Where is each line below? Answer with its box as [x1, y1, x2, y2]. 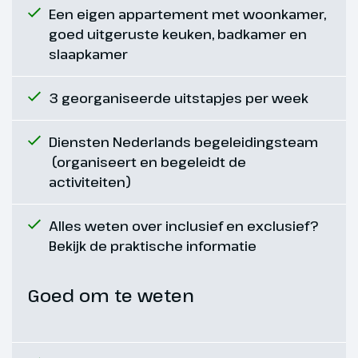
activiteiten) [49, 173, 131, 192]
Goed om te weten [28, 283, 194, 308]
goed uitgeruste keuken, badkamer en [49, 25, 307, 44]
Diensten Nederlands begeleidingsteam [49, 133, 318, 152]
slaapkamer [49, 45, 128, 64]
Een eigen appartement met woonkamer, [49, 5, 326, 24]
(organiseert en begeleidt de [49, 153, 246, 172]
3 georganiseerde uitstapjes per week [49, 89, 308, 108]
